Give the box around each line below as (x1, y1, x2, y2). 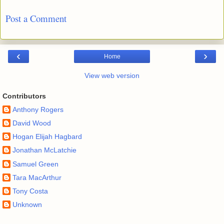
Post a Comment (5, 11, 66, 24)
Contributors (2, 92, 46, 100)
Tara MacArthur (12, 173, 61, 181)
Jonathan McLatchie (12, 146, 76, 154)
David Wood (12, 118, 51, 127)
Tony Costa (12, 186, 48, 195)
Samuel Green (12, 159, 58, 168)
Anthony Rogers (12, 105, 63, 113)
